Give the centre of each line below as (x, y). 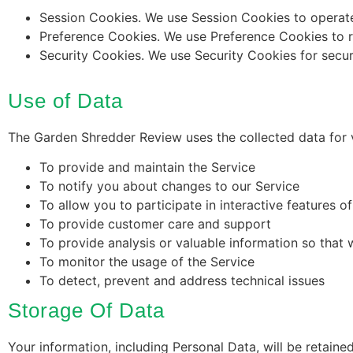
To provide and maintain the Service (147, 167)
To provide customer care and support (155, 224)
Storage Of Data (86, 311)
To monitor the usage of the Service (147, 262)
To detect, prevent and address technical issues (182, 281)
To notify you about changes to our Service (169, 186)
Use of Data (65, 100)
